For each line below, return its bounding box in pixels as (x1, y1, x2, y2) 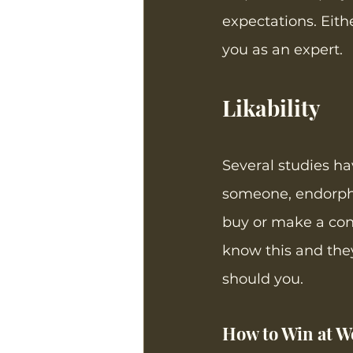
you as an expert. (222, 41, 347, 59)
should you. (222, 270, 303, 288)
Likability (222, 93, 321, 123)
